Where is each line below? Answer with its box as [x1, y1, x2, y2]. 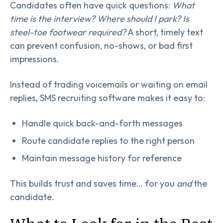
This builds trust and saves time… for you [10, 177, 177, 189]
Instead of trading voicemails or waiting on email [10, 78, 208, 90]
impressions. [10, 53, 59, 65]
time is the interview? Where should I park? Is [10, 13, 189, 24]
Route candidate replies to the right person [22, 134, 195, 146]
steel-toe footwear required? [10, 26, 126, 38]
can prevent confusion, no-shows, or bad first [10, 40, 193, 51]
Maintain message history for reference [22, 152, 182, 164]
